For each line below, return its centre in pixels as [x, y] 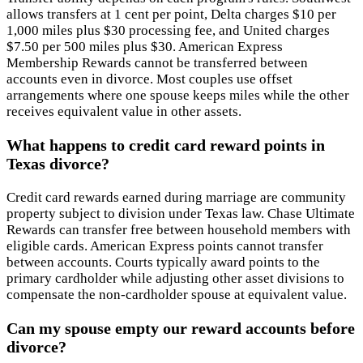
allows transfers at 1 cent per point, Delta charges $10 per [171, 14]
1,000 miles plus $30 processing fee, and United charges [168, 30]
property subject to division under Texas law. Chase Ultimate [181, 213]
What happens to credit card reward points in [166, 145]
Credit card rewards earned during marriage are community [176, 197]
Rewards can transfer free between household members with [179, 229]
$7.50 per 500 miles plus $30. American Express [145, 46]
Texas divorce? [58, 163]
